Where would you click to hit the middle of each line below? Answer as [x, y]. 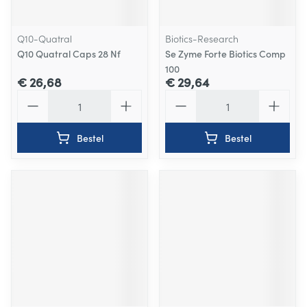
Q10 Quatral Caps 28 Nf [69, 53]
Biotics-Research [202, 38]
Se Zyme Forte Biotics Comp [225, 53]
